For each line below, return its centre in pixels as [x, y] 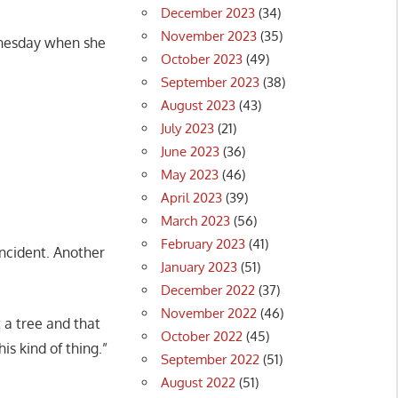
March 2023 [196, 220]
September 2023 [211, 82]
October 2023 [202, 59]
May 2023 [190, 174]
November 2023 [209, 36]
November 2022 [209, 313]
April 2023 [192, 197]
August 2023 [199, 105]
